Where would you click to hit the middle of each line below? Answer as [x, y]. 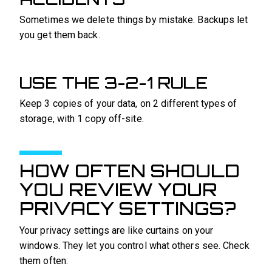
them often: [44, 260]
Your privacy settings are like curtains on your [117, 230]
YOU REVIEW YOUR [118, 189]
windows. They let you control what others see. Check [134, 245]
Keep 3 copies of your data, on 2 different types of [128, 103]
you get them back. [60, 35]
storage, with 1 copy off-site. [82, 118]
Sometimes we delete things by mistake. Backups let [134, 19]
